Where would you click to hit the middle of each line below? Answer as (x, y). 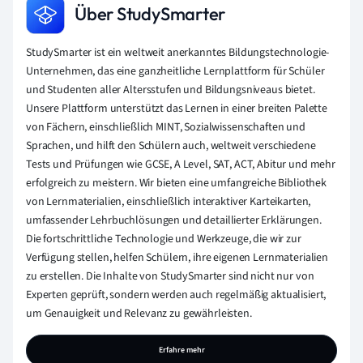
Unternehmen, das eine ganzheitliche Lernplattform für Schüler (175, 71)
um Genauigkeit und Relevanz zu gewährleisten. (139, 313)
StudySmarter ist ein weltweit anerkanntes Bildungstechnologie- (178, 52)
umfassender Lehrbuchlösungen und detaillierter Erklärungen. (174, 220)
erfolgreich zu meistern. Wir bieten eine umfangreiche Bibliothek (177, 183)
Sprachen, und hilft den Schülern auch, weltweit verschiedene (171, 145)
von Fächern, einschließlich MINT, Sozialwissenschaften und (166, 127)
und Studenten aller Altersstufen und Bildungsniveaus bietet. (171, 90)
